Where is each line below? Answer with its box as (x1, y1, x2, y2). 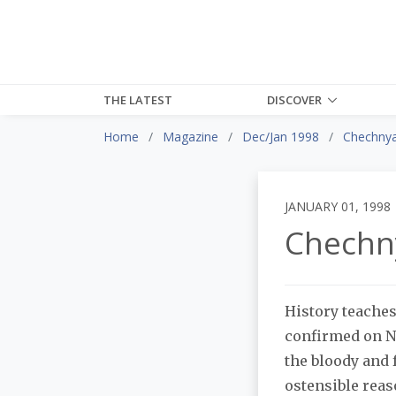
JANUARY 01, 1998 (285, 197, 391, 215)
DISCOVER (267, 91, 323, 108)
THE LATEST (103, 91, 172, 108)
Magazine (163, 127, 218, 145)
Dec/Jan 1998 (242, 127, 319, 145)
